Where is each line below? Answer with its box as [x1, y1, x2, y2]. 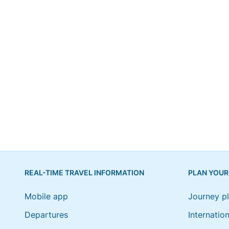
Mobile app [25, 191, 68, 201]
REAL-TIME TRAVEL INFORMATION [25, 168, 144, 177]
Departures [25, 210, 68, 220]
